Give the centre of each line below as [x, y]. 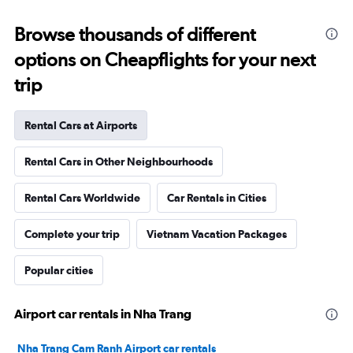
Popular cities [59, 270]
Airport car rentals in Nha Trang [103, 314]
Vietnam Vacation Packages [217, 234]
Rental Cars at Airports [81, 125]
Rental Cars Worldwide [82, 198]
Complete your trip [72, 234]
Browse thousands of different [135, 34]
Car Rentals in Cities [217, 198]
